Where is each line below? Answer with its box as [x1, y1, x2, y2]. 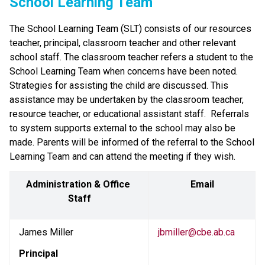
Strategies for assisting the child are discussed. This [9, 79, 228, 91]
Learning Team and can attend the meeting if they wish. [9, 150, 235, 162]
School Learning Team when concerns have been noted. [9, 65, 240, 77]
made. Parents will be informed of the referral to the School [9, 136, 254, 148]
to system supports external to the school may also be [9, 122, 235, 134]
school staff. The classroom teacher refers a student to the [9, 51, 253, 63]
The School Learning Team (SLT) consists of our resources [9, 22, 251, 34]
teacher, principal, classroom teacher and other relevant [9, 37, 236, 49]
